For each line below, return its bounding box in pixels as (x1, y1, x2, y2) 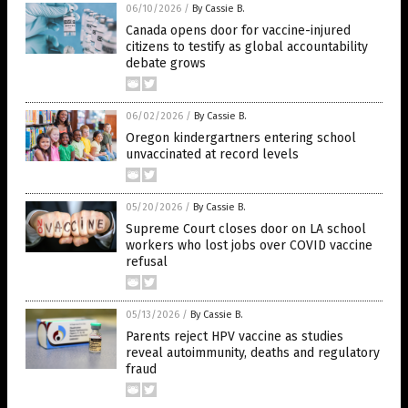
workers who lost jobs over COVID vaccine (126, 238, 372, 253)
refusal (126, 254, 168, 270)
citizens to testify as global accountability (126, 39, 368, 55)
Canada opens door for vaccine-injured (126, 23, 351, 38)
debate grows (126, 56, 206, 71)
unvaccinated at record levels (126, 147, 299, 162)
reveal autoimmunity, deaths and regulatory (126, 345, 380, 361)
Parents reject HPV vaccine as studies (126, 329, 343, 344)
